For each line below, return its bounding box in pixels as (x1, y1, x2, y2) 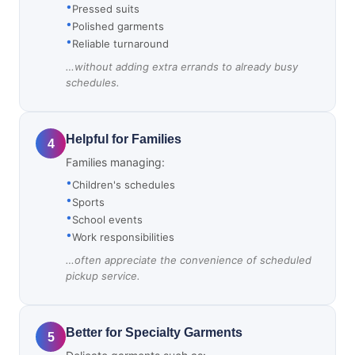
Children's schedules (72, 178, 175, 191)
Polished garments (72, 20, 164, 32)
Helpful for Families (66, 132, 181, 146)
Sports (72, 196, 105, 208)
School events (72, 213, 143, 226)
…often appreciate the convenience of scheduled (66, 254, 311, 266)
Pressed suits (72, 2, 139, 15)
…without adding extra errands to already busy (66, 60, 298, 73)
